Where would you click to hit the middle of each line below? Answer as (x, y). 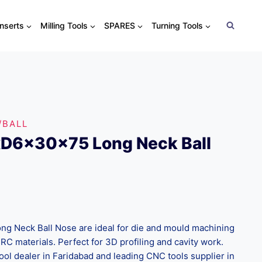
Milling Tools (64, 25)
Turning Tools (177, 25)
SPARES (119, 25)
